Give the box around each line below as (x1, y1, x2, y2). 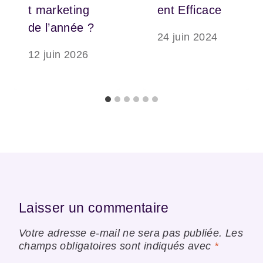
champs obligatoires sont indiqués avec (19, 240, 214, 252)
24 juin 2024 (157, 31, 218, 43)
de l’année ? (28, 21, 95, 34)
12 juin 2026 (28, 49, 89, 61)
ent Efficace (157, 3, 222, 16)
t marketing (28, 3, 89, 16)
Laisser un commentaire (19, 200, 169, 216)
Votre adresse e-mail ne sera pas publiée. (19, 227, 222, 239)
